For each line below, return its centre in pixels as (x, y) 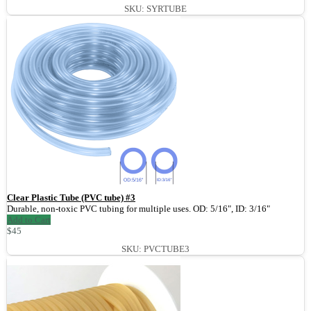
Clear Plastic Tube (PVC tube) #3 (71, 198)
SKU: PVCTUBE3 (155, 249)
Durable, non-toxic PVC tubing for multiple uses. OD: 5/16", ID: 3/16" (138, 209)
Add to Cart (29, 220)
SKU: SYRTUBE (155, 9)
